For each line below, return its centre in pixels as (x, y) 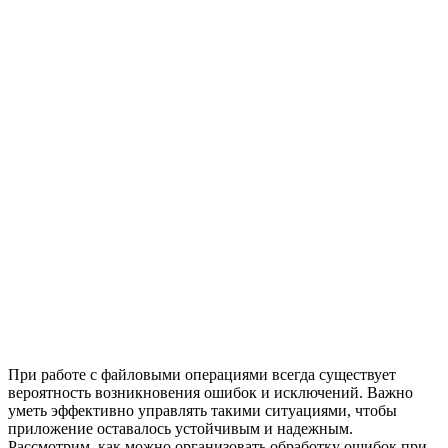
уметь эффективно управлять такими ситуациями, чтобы (202, 410)
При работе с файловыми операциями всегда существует (202, 374)
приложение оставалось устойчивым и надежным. (180, 428)
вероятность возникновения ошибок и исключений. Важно (210, 392)
